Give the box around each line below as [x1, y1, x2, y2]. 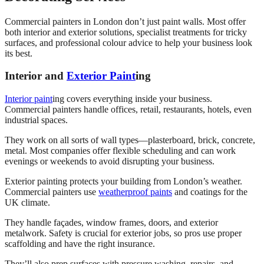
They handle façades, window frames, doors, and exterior [5, 217, 218, 228]
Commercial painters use [5, 187, 98, 197]
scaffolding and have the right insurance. [5, 239, 155, 249]
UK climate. [5, 197, 50, 208]
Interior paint [5, 94, 52, 104]
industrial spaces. [5, 115, 68, 126]
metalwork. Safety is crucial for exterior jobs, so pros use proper [5, 228, 242, 239]
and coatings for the [172, 187, 247, 197]
